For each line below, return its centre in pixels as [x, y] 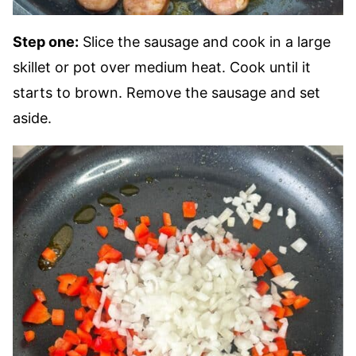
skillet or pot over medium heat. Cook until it [162, 67]
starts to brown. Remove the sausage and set [166, 93]
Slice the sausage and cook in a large [205, 42]
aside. [32, 118]
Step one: [46, 42]
